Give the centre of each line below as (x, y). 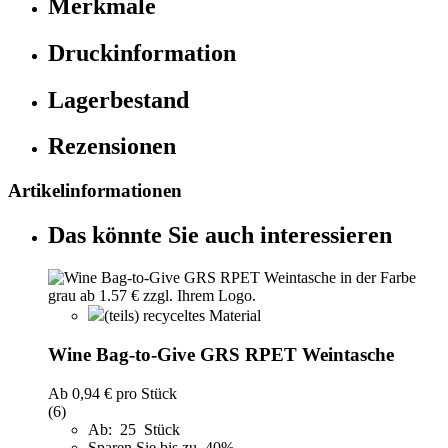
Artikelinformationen (95, 191)
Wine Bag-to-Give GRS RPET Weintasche (221, 354)
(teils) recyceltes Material (182, 316)
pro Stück (144, 393)
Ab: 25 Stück (134, 429)
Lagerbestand (118, 99)
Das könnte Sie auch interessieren (220, 235)
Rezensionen (112, 146)
